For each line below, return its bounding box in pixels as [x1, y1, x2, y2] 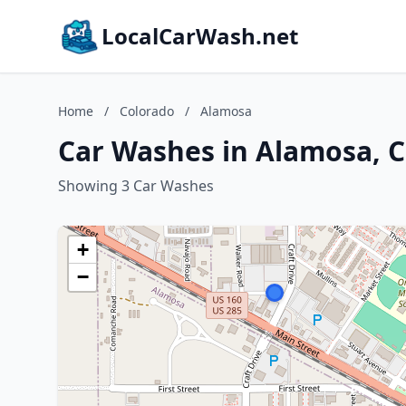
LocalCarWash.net [101, 21, 298, 51]
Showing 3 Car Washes [58, 176, 214, 196]
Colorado [120, 102, 174, 120]
